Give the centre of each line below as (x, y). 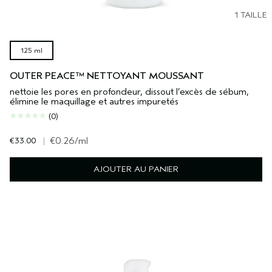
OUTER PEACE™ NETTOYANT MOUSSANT (107, 76)
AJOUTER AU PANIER (136, 169)
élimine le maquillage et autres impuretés (94, 101)
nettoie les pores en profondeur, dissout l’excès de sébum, (129, 92)
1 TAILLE (251, 15)
